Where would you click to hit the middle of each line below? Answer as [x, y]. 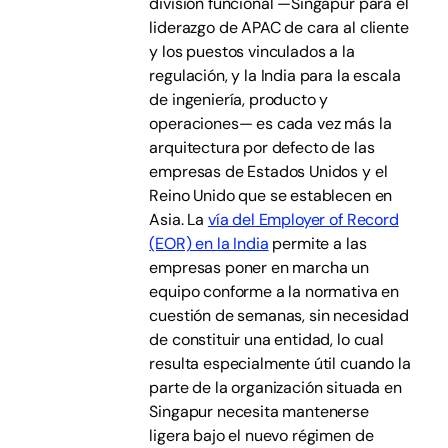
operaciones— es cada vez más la [270, 123]
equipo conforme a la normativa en [274, 291]
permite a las [317, 243]
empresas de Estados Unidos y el [268, 171]
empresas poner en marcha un [259, 267]
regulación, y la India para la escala [275, 75]
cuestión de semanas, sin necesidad [279, 315]
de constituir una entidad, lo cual [266, 339]
